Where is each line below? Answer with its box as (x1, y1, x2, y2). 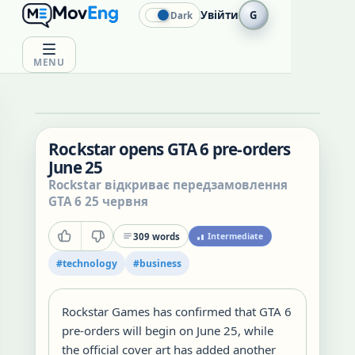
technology (63, 257, 117, 270)
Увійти (200, 8, 239, 22)
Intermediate (208, 231, 263, 242)
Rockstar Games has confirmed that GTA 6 (62, 303, 292, 319)
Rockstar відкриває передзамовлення (48, 177, 288, 193)
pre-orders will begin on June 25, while (62, 323, 273, 338)
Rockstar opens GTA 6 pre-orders (48, 138, 291, 160)
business (139, 257, 181, 270)
